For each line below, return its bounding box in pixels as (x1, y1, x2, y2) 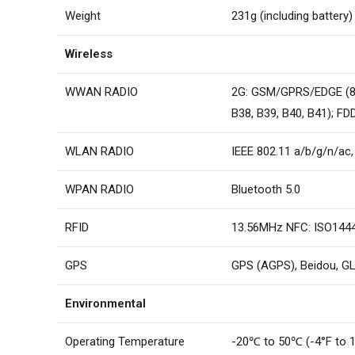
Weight (65, 9, 101, 23)
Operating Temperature (65, 334, 185, 349)
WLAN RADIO (65, 144, 134, 158)
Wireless (65, 47, 113, 61)
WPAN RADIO (65, 182, 134, 197)
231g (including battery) (231, 9, 353, 23)
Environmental (65, 296, 146, 311)
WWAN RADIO (65, 85, 138, 99)
